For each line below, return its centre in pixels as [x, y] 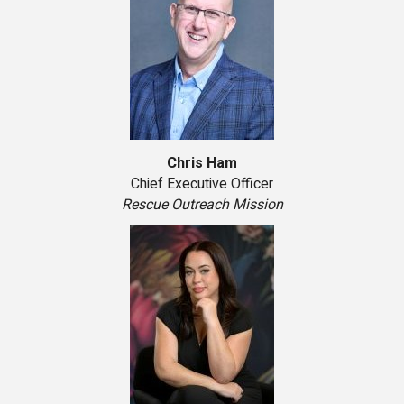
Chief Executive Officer [202, 184]
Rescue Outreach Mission [202, 205]
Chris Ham [202, 164]
